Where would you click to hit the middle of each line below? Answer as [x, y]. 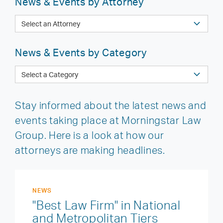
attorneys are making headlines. [90, 150]
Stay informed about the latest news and [111, 105]
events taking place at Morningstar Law [108, 120]
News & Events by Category [81, 53]
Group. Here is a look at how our [90, 135]
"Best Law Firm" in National [107, 205]
